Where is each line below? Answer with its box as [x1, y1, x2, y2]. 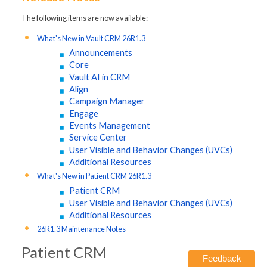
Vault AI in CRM [69, 72, 130, 82]
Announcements [69, 47, 132, 58]
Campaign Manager [69, 96, 145, 107]
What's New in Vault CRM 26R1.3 [36, 33, 145, 43]
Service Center [69, 132, 127, 143]
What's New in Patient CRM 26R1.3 [36, 171, 151, 181]
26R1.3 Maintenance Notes [36, 224, 126, 234]
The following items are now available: [21, 13, 148, 23]
